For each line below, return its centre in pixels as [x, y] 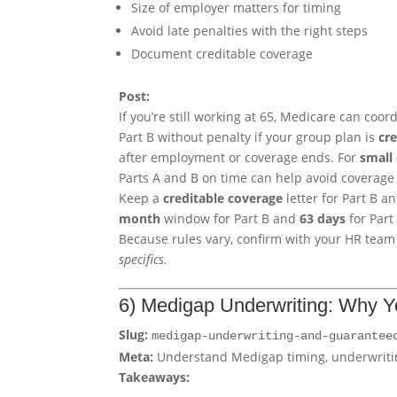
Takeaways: [155, 378]
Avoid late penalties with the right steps [250, 31]
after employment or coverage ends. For [240, 158]
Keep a [141, 198]
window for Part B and [230, 219]
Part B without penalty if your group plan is [249, 137]
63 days [323, 219]
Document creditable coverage [222, 54]
